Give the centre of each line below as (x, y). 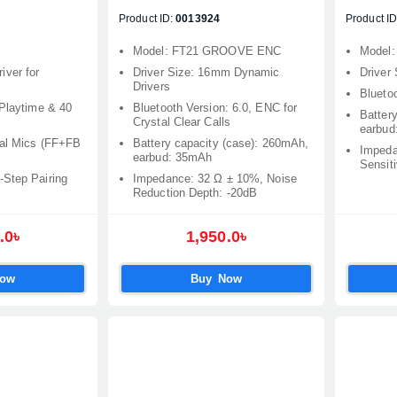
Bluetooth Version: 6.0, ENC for (215, 108)
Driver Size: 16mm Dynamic (206, 72)
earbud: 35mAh (173, 157)
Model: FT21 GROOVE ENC (207, 51)
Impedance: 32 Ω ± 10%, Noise (215, 179)
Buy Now (216, 279)
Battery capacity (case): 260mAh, (221, 143)
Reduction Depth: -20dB (195, 193)
